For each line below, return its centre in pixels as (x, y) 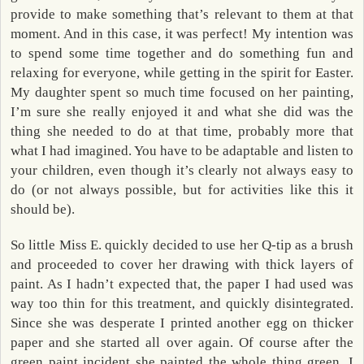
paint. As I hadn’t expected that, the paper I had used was (182, 284)
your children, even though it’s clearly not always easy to (182, 170)
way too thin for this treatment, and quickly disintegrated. (182, 304)
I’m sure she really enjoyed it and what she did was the (182, 111)
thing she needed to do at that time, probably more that (182, 131)
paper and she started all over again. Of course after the (182, 343)
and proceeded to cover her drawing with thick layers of (182, 265)
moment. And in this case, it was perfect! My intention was (182, 33)
